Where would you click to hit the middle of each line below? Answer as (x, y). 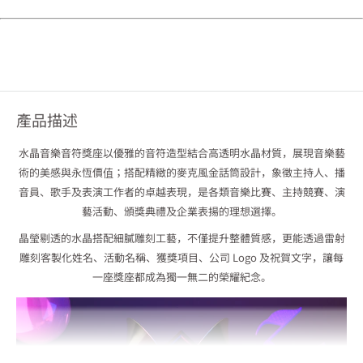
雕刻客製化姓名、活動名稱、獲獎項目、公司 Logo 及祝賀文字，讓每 (181, 258)
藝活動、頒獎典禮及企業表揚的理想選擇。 (181, 211)
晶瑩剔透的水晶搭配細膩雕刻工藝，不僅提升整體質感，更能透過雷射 (181, 238)
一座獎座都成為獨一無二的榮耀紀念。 (181, 277)
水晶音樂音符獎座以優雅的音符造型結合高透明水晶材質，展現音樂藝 (181, 153)
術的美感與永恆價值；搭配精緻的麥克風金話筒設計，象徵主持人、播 (181, 173)
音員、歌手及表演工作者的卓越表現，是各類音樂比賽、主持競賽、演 (181, 192)
